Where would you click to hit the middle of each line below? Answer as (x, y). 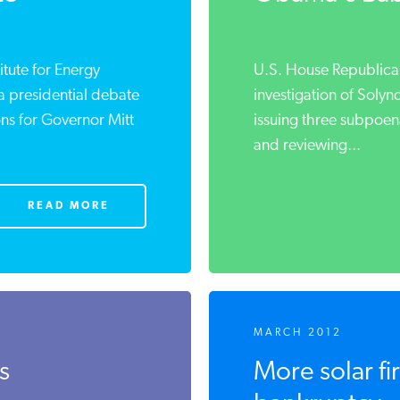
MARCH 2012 (291, 333)
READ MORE (62, 206)
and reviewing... (300, 146)
